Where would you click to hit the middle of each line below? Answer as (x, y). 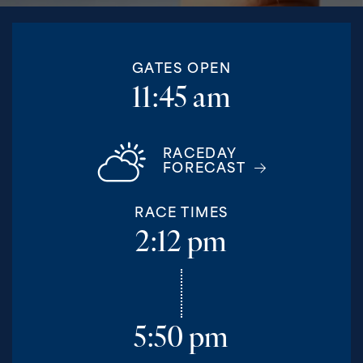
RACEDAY (200, 155)
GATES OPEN (181, 70)
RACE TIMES (181, 214)
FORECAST (204, 169)
